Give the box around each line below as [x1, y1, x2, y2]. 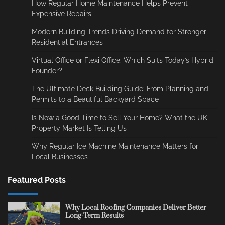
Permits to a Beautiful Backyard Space [32, 95, 159, 104]
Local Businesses [32, 153, 88, 161]
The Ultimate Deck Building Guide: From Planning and [32, 85, 208, 93]
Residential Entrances [32, 38, 103, 47]
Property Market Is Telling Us [32, 124, 127, 133]
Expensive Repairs [32, 10, 91, 18]
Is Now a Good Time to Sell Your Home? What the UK [32, 114, 207, 122]
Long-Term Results [65, 211, 124, 220]
